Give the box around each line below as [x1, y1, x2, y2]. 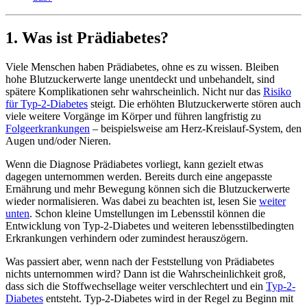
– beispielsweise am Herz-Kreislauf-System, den [90, 123, 302, 135]
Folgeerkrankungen [5, 123, 90, 135]
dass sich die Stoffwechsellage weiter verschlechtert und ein [5, 280, 266, 293]
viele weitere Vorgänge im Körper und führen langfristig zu [5, 110, 261, 123]
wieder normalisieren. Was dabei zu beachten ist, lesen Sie [5, 195, 259, 208]
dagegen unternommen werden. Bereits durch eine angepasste [5, 171, 272, 183]
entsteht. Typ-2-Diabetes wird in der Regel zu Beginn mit [43, 293, 293, 305]
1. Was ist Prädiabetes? [5, 29, 169, 47]
